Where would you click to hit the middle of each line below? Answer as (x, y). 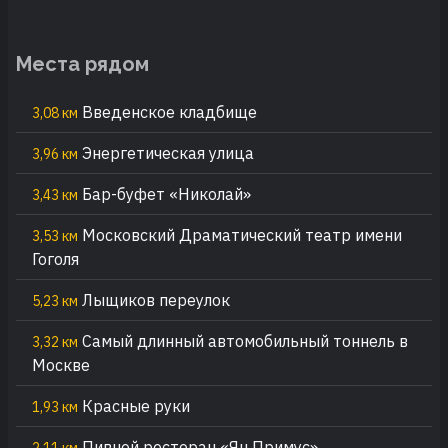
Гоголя (55, 258)
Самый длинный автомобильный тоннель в (243, 340)
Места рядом (82, 63)
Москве (61, 364)
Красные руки (134, 405)
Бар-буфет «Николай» (164, 193)
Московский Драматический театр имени (240, 234)
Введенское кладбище (167, 111)
